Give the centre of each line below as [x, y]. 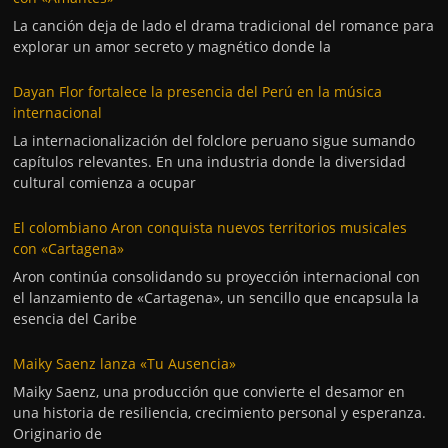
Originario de [58, 433]
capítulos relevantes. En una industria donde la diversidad [210, 161]
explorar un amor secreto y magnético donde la [172, 46]
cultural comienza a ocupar [105, 182]
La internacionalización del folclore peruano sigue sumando [214, 140]
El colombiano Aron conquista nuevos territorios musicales [210, 227]
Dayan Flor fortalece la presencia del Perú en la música [198, 91]
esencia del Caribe [75, 318]
